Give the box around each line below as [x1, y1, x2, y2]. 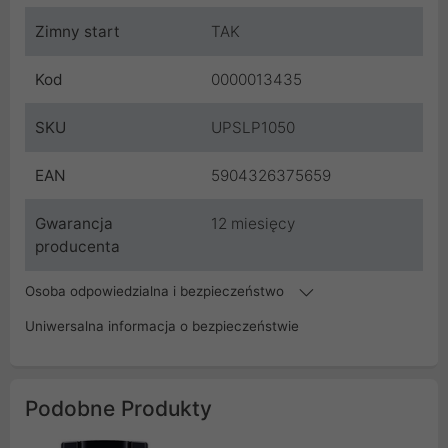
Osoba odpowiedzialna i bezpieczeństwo [25, 283, 288, 300]
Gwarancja [35, 214, 113, 234]
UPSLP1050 [211, 118, 295, 138]
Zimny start [35, 22, 120, 42]
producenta [35, 237, 120, 257]
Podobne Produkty [25, 396, 212, 422]
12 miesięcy [211, 214, 295, 234]
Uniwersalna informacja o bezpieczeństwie [25, 318, 299, 335]
